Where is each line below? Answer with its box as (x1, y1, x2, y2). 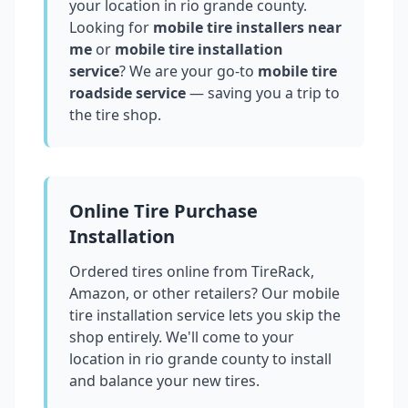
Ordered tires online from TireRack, (69, 261, 314, 282)
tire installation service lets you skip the (69, 305, 341, 326)
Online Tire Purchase (69, 199, 258, 224)
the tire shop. (69, 105, 161, 126)
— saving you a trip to (186, 83, 340, 104)
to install (272, 349, 331, 370)
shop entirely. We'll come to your (69, 327, 294, 348)
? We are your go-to (119, 61, 258, 82)
